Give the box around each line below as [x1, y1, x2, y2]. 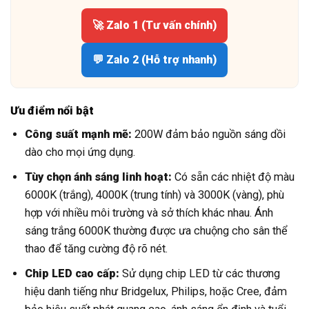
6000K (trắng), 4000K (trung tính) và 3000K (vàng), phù [25, 188, 285, 201]
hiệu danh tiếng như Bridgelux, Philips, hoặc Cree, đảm [25, 284, 288, 298]
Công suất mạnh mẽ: [25, 128, 132, 141]
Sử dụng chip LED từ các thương [119, 266, 281, 280]
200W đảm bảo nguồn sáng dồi [132, 128, 286, 141]
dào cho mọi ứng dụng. [25, 146, 136, 159]
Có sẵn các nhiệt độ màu [172, 170, 295, 183]
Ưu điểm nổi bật [10, 104, 94, 118]
